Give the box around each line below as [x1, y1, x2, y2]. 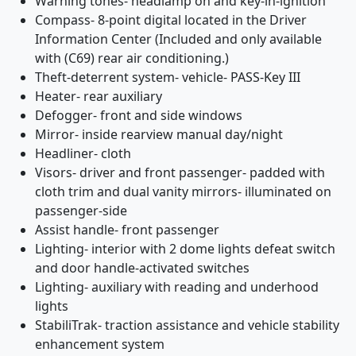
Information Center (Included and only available [35, 30, 322, 48]
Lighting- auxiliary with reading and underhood [35, 278, 319, 296]
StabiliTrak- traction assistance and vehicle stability [35, 316, 339, 334]
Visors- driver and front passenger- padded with [35, 164, 325, 181]
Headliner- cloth [35, 145, 131, 162]
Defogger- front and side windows [35, 106, 242, 124]
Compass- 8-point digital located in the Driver [35, 11, 307, 29]
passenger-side [35, 202, 127, 219]
